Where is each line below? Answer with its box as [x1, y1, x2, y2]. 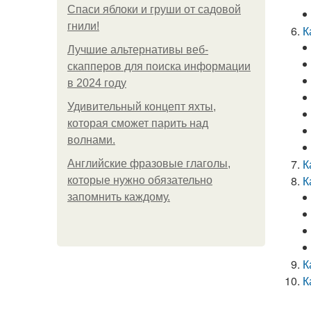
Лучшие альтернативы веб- [67, 44, 208, 56]
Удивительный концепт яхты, [67, 101, 216, 112]
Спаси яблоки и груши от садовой [67, 3, 241, 15]
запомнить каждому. [67, 191, 170, 203]
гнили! [67, 20, 99, 32]
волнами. [67, 134, 115, 146]
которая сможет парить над [67, 117, 208, 129]
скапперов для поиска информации [67, 60, 251, 72]
